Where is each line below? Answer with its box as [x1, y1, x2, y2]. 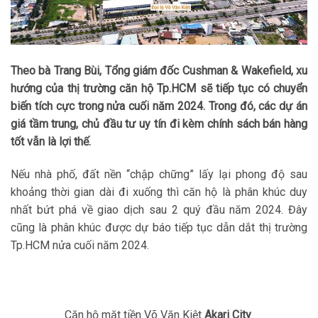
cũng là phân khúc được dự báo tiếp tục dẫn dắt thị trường [11, 220, 307, 234]
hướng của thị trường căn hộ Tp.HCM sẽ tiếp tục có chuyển [11, 81, 307, 95]
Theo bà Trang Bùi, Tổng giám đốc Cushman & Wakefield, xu [11, 63, 307, 77]
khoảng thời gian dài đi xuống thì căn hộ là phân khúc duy [11, 185, 307, 199]
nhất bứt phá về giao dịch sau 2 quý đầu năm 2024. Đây [11, 202, 307, 216]
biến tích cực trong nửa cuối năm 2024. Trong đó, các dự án [11, 99, 307, 113]
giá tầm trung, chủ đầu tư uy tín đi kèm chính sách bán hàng [11, 116, 307, 131]
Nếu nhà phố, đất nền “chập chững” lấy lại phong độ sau [11, 167, 307, 181]
